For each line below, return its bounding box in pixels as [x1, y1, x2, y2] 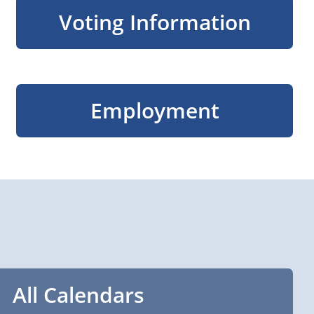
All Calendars [13, 280, 144, 309]
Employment [90, 96, 219, 125]
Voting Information [58, 8, 251, 36]
